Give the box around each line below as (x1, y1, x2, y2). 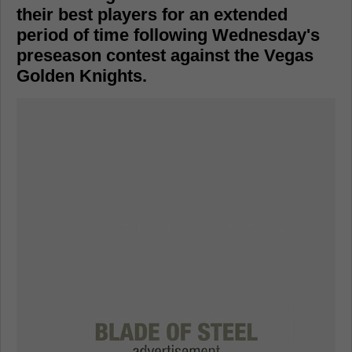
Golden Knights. (16, 66, 147, 86)
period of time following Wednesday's (16, 25, 320, 46)
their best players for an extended (16, 5, 288, 25)
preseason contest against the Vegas (16, 46, 313, 66)
